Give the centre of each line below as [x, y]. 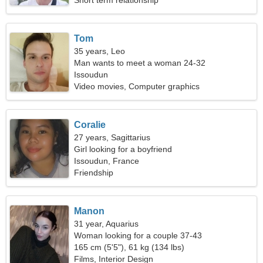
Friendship [94, 173]
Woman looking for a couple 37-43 [138, 235]
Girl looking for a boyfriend [123, 149]
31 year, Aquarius [107, 224]
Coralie [90, 125]
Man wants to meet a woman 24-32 [140, 63]
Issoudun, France [107, 161]
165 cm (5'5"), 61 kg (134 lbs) [129, 247]
